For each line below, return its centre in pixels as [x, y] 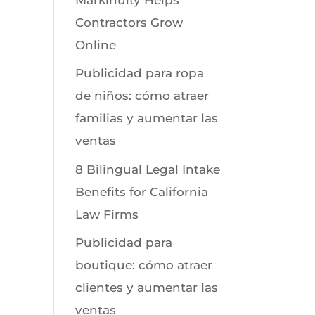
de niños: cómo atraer [142, 96]
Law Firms [107, 214]
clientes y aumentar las [147, 288]
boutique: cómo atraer [144, 265]
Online [96, 45]
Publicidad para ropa [140, 73]
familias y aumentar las [147, 118]
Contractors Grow [129, 22]
